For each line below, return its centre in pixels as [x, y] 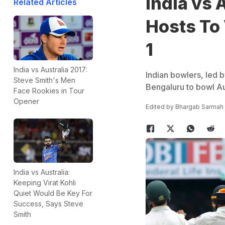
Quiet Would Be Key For [53, 193]
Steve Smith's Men [44, 80]
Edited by [160, 107]
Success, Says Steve [48, 204]
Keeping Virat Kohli [45, 183]
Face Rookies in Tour [49, 90]
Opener [26, 101]
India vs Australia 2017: [50, 69]
